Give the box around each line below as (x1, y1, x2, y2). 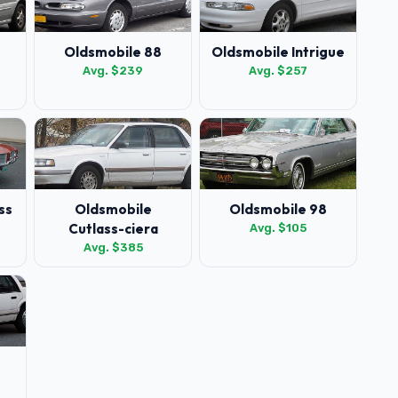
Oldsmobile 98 (229, 201, 327, 218)
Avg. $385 (83, 241, 143, 254)
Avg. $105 (250, 221, 306, 235)
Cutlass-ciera (68, 220, 158, 237)
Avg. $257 (249, 64, 307, 77)
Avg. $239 (83, 64, 143, 77)
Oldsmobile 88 (64, 44, 162, 60)
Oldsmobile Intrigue (211, 44, 345, 60)
